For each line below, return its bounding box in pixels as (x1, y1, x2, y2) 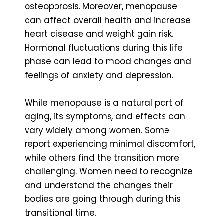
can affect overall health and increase (25, 14, 191, 26)
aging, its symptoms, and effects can (25, 110, 185, 122)
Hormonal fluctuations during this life (25, 41, 183, 54)
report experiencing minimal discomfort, (25, 137, 195, 150)
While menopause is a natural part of (25, 96, 184, 109)
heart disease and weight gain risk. (25, 27, 173, 40)
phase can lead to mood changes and (25, 55, 191, 67)
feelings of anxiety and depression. (25, 69, 173, 81)
